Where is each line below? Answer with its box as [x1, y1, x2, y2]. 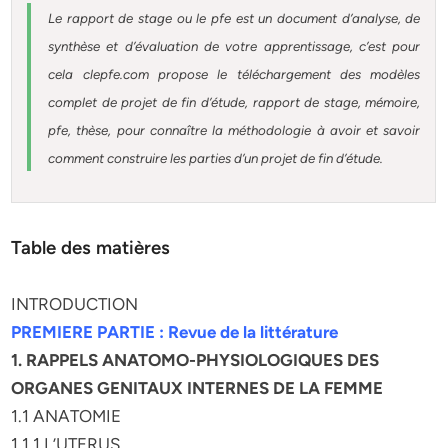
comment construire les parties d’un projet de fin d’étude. [48, 150, 384, 166]
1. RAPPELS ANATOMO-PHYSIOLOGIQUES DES [11, 350, 380, 370]
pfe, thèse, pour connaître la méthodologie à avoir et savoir [48, 122, 421, 138]
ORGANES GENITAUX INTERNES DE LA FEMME [11, 378, 384, 398]
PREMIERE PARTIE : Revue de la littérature [11, 322, 339, 342]
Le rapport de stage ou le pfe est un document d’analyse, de [48, 10, 421, 26]
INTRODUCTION [11, 294, 139, 314]
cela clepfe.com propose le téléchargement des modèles [48, 66, 421, 82]
